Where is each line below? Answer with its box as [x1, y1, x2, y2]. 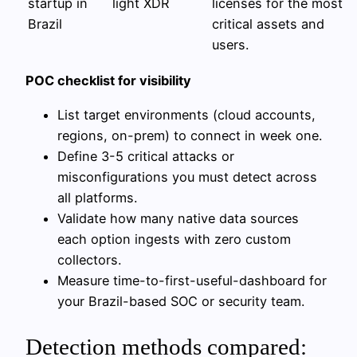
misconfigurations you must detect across [57, 168, 317, 185]
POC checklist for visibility [25, 73, 191, 89]
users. [212, 36, 249, 53]
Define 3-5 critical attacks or [57, 147, 234, 164]
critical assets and [212, 15, 324, 32]
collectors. [57, 251, 121, 268]
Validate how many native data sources [57, 210, 299, 226]
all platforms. [57, 189, 137, 206]
